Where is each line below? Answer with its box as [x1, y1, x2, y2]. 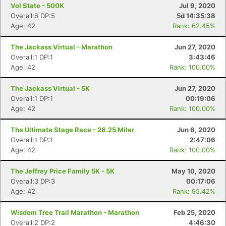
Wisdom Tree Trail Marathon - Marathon [11, 208, 139, 216]
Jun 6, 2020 [177, 126, 215, 134]
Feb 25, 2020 [174, 208, 215, 216]
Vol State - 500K [11, 2, 64, 10]
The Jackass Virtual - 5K [11, 84, 90, 92]
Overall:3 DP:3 [11, 177, 55, 185]
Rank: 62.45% [173, 22, 215, 30]
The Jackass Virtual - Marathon [11, 43, 112, 51]
